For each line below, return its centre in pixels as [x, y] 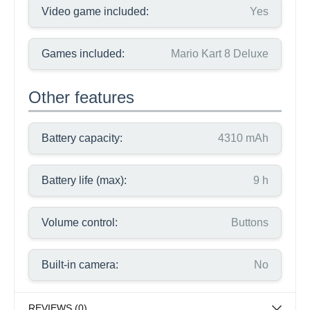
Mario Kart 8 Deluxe [220, 54]
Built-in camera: [80, 265]
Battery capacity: [82, 138]
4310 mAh [243, 138]
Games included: [83, 54]
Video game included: [95, 11]
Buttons [250, 222]
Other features [81, 97]
